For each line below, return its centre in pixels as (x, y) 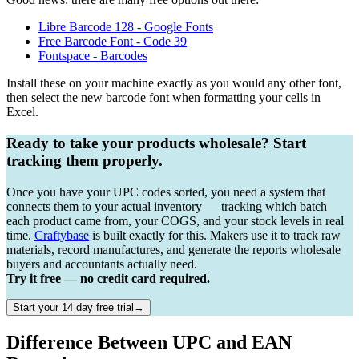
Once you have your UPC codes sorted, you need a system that (166, 192)
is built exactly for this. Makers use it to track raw (215, 235)
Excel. (22, 112)
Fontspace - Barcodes (93, 56)
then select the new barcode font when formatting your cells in (163, 98)
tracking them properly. (85, 161)
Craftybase (62, 235)
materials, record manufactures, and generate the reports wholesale (173, 249)
